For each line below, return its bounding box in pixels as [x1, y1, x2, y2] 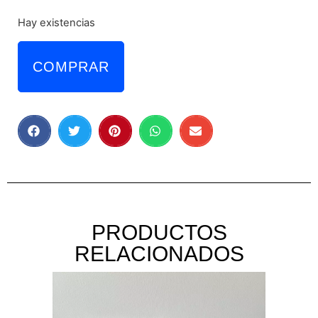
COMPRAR [33, 58, 109, 75]
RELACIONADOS [74, 241, 244, 265]
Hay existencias [18, 16, 95, 30]
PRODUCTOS [91, 220, 227, 244]
